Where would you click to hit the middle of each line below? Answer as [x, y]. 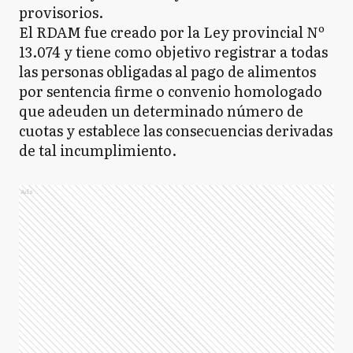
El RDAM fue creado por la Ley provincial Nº [172, 32]
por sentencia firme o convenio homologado [171, 91]
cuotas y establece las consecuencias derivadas [176, 130]
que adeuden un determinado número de [161, 110]
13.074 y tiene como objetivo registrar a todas [173, 51]
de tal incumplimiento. [98, 150]
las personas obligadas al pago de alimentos [167, 71]
